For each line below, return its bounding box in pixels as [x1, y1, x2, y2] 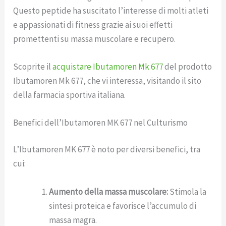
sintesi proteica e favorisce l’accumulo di [49, 200, 197, 211]
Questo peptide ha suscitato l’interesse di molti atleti [13, 5, 209, 16]
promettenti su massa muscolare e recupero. [13, 33, 176, 44]
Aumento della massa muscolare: [49, 186, 168, 197]
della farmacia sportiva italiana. [13, 89, 126, 100]
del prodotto [163, 61, 212, 72]
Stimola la [168, 186, 207, 197]
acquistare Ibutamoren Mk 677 [52, 61, 163, 72]
